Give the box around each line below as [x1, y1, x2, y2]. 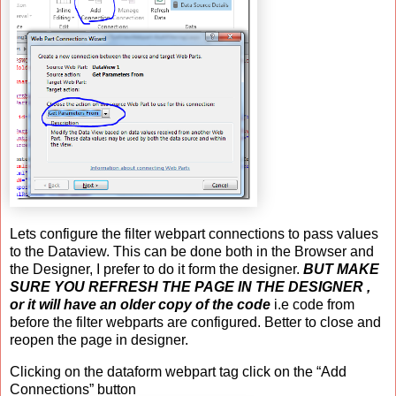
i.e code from [270, 297, 354, 313]
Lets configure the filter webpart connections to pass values [10, 226, 378, 242]
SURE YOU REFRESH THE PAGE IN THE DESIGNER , [10, 279, 370, 295]
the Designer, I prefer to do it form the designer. [10, 262, 303, 278]
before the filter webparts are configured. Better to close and [10, 315, 381, 331]
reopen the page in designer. [10, 332, 188, 348]
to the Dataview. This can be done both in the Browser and [10, 244, 374, 260]
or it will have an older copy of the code [10, 297, 270, 313]
